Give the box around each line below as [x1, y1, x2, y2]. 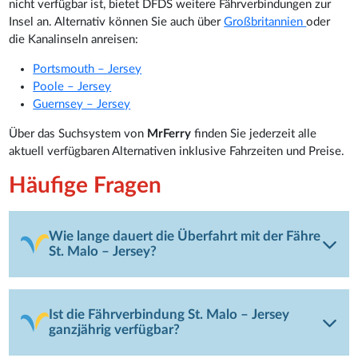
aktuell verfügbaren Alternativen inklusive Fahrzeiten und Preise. [9, 145, 345, 157]
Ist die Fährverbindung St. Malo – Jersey [49, 308, 290, 321]
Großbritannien [224, 16, 307, 28]
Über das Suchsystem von [9, 128, 148, 140]
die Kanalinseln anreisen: [9, 34, 139, 46]
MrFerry [147, 128, 192, 140]
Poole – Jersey [33, 81, 112, 93]
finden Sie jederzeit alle [191, 128, 317, 140]
